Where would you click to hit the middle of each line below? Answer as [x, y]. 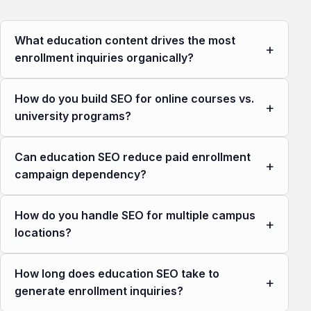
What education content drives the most [125, 41]
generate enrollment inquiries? [99, 291]
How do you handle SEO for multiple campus [135, 216]
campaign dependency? [81, 175]
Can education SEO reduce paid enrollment [133, 157]
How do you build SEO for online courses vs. [134, 99]
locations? [43, 233]
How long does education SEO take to [117, 274]
